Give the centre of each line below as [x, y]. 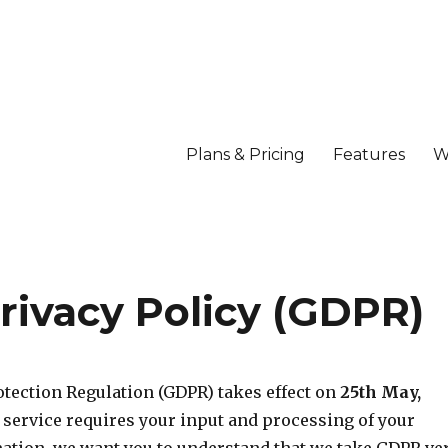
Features [368, 154]
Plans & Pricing [245, 154]
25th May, [380, 392]
